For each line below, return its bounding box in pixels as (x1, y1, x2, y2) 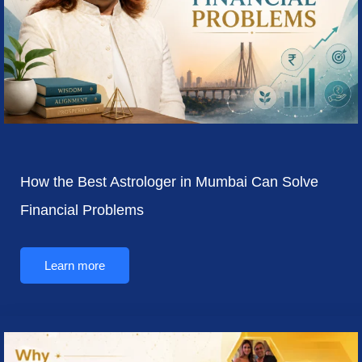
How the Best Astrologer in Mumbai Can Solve (20, 173, 318, 190)
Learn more (44, 258, 105, 272)
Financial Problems (20, 201, 148, 218)
